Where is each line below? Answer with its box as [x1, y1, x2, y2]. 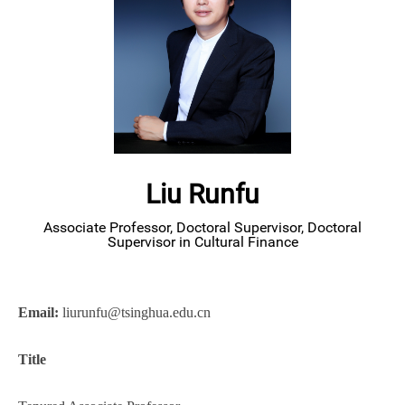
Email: [18, 305, 59, 321]
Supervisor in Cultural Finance [107, 233, 298, 251]
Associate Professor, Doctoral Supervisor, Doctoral [43, 219, 362, 237]
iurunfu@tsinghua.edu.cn [66, 305, 211, 321]
